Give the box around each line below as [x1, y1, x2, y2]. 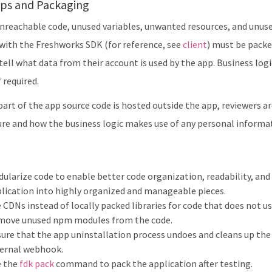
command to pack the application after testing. [54, 257, 253, 270]
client [183, 38, 207, 50]
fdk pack [19, 257, 54, 270]
